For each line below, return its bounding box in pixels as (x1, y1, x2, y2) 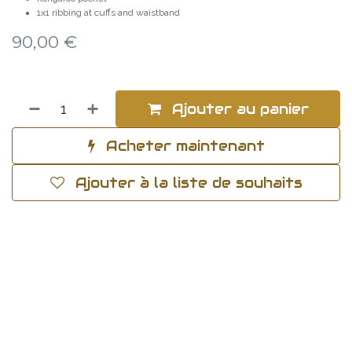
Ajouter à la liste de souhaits (75, 174, 302, 192)
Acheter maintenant (101, 137, 265, 155)
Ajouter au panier (167, 100, 309, 118)
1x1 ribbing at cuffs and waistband (37, 7, 180, 18)
